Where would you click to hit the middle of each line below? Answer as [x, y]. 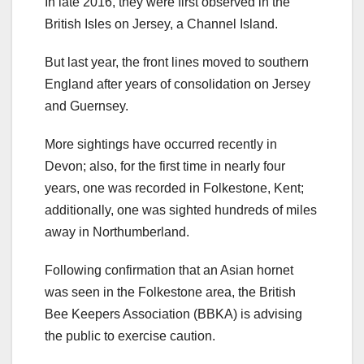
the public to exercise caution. [130, 336]
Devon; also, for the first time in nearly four [165, 166]
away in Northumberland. [117, 232]
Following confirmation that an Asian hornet [169, 270]
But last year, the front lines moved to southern [177, 62]
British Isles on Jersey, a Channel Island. [161, 24]
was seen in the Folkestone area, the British [170, 292]
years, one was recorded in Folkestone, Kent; [174, 188]
